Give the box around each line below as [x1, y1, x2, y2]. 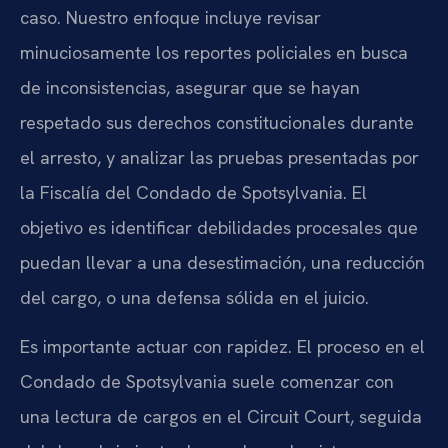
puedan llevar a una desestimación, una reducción [20, 250, 425, 274]
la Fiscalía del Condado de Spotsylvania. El [20, 180, 367, 204]
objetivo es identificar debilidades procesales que [20, 215, 418, 239]
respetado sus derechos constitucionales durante [20, 110, 414, 134]
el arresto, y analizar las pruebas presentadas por [20, 145, 419, 169]
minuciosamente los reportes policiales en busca [20, 40, 408, 64]
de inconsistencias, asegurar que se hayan [20, 75, 360, 99]
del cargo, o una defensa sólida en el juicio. [20, 285, 369, 309]
